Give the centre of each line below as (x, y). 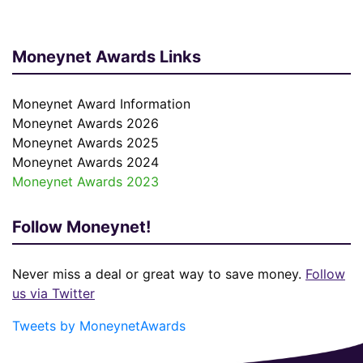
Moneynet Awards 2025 (85, 143)
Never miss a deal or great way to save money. (159, 274)
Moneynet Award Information (101, 104)
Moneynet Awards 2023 (85, 181)
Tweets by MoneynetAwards (99, 326)
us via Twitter (53, 293)
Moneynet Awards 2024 (85, 162)
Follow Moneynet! (81, 227)
